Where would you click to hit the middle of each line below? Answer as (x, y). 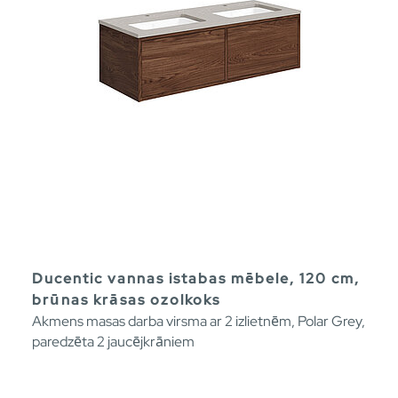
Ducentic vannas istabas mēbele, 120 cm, (196, 278)
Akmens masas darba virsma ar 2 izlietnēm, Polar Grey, (199, 321)
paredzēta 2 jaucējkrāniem (113, 341)
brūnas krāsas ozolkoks (126, 299)
